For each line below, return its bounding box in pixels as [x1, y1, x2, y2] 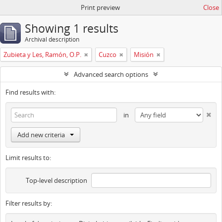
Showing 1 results [25, 21, 118, 36]
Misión [134, 50, 154, 59]
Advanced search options [74, 70, 148, 79]
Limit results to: [5, 153, 51, 162]
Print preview [80, 3, 120, 12]
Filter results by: [5, 199, 52, 208]
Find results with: [5, 88, 55, 97]
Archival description [25, 35, 79, 44]
